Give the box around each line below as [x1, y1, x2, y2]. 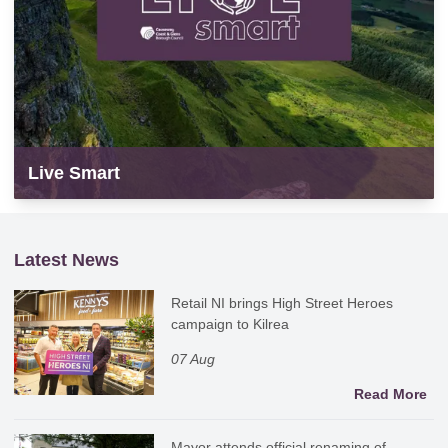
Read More [354, 385, 427, 402]
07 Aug [171, 351, 216, 368]
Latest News [14, 250, 119, 271]
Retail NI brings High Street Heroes [171, 295, 394, 312]
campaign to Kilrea [171, 316, 290, 333]
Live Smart [28, 163, 120, 184]
